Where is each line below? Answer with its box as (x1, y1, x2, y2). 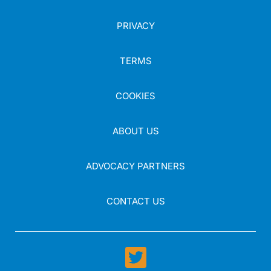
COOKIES (116, 90, 155, 102)
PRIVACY (116, 20, 155, 31)
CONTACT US (106, 195, 165, 207)
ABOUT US (112, 125, 159, 137)
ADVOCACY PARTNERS (86, 160, 185, 172)
